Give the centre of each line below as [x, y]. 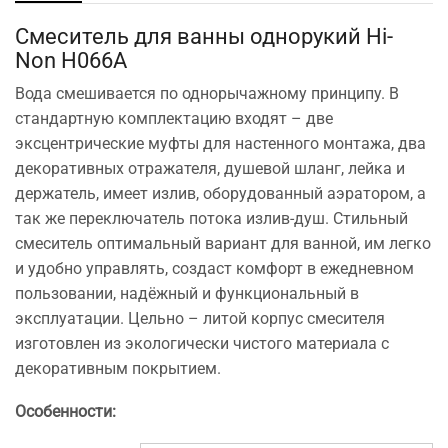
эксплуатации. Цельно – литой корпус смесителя [200, 318]
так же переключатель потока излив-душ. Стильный [211, 218]
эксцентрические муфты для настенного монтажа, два [220, 143]
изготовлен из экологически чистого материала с [202, 343]
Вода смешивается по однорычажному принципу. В [207, 93]
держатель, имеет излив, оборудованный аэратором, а [220, 193]
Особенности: [65, 412]
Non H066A [71, 59]
